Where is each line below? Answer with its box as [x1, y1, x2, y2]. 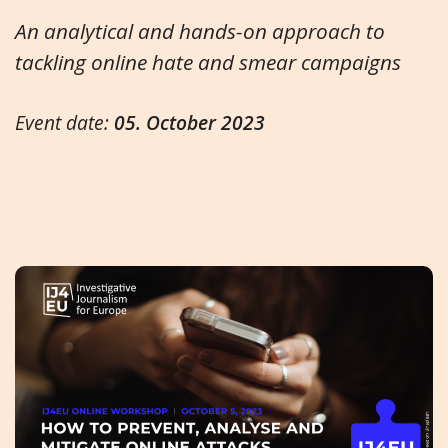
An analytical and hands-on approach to [15, 16, 385, 45]
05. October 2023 [114, 108, 265, 136]
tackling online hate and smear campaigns [15, 47, 401, 76]
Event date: [15, 108, 114, 136]
